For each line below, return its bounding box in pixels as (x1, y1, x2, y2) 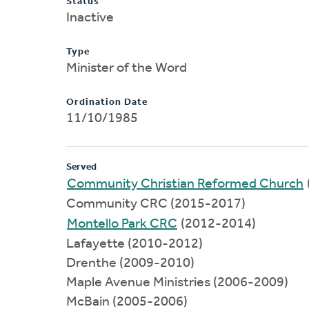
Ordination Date (66, 97, 148, 108)
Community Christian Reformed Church (67, 177, 303, 191)
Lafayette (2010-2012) (66, 237, 203, 251)
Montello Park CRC (67, 217, 177, 231)
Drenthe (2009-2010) (66, 256, 195, 270)
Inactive (66, 10, 114, 25)
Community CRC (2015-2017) (66, 197, 246, 211)
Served (66, 161, 97, 172)
